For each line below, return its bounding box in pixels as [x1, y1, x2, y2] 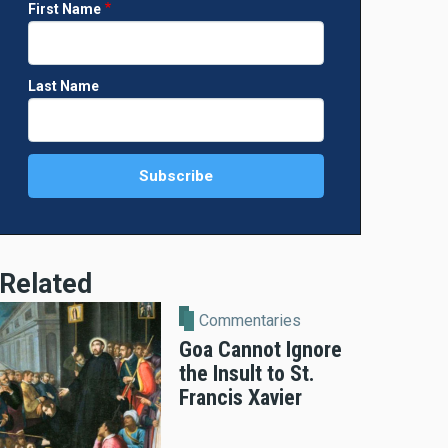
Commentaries [199, 310, 302, 330]
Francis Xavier [179, 384, 302, 410]
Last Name [28, 78, 99, 95]
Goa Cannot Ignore [179, 336, 342, 362]
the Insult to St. [179, 360, 315, 386]
